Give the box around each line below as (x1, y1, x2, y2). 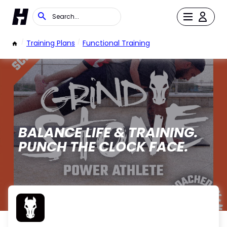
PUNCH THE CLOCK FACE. (18, 137, 188, 156)
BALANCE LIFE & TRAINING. (18, 123, 198, 142)
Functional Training (83, 38, 150, 48)
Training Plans (26, 38, 75, 48)
